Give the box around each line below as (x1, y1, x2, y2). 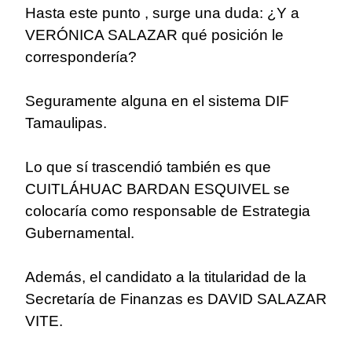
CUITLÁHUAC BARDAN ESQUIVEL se (25, 181, 290, 198)
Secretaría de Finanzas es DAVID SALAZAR (25, 291, 327, 308)
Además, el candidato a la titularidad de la (25, 269, 306, 286)
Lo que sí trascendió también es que (25, 159, 271, 176)
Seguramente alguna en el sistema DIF (25, 93, 289, 110)
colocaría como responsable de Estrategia (25, 203, 310, 220)
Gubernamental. (25, 225, 134, 242)
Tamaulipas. (25, 115, 107, 132)
